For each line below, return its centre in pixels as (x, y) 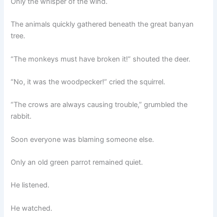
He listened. (30, 185)
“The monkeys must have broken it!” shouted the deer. (101, 59)
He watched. (32, 208)
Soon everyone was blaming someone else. (83, 139)
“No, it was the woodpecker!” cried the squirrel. (88, 82)
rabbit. (21, 116)
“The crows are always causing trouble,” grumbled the (99, 105)
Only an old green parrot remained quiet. (77, 162)
